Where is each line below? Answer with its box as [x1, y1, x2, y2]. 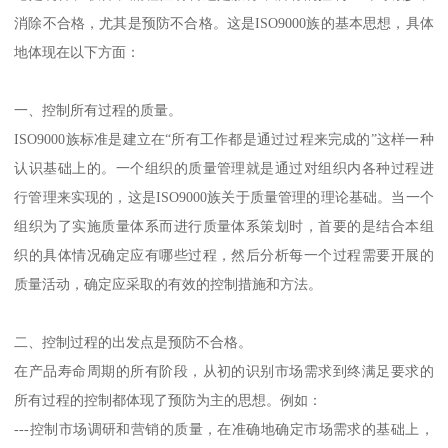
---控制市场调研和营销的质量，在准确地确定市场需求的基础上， [14, 421, 434, 438]
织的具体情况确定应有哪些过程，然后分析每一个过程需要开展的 [14, 247, 434, 264]
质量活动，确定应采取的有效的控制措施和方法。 [14, 276, 327, 293]
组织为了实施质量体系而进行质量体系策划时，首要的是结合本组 [14, 218, 434, 235]
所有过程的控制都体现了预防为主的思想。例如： [14, 392, 323, 409]
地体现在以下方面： [14, 44, 145, 61]
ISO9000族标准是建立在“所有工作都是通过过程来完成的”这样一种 [14, 131, 434, 148]
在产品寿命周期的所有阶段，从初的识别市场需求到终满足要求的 [14, 363, 434, 380]
